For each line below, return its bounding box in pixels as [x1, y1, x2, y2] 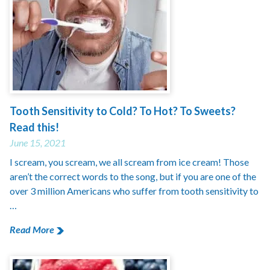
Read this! [10, 121, 59, 134]
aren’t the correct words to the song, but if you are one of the [10, 171, 256, 182]
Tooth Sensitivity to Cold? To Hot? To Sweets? [10, 104, 236, 118]
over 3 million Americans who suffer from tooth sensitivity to [10, 185, 259, 196]
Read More [10, 224, 54, 235]
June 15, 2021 [10, 137, 66, 148]
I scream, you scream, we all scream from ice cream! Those [10, 156, 249, 168]
